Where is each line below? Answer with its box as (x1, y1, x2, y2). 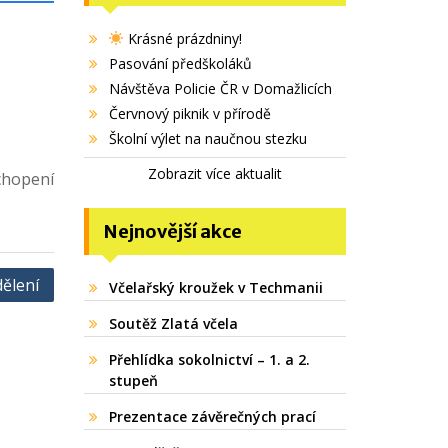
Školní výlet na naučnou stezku (108, 129, 307, 148)
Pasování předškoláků (108, 54, 252, 73)
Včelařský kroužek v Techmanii (108, 278, 323, 297)
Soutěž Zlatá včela (108, 314, 238, 333)
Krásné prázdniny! (124, 29, 243, 48)
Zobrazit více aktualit (147, 164, 282, 183)
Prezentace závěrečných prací (108, 407, 316, 426)
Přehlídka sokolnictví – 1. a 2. (108, 350, 310, 369)
